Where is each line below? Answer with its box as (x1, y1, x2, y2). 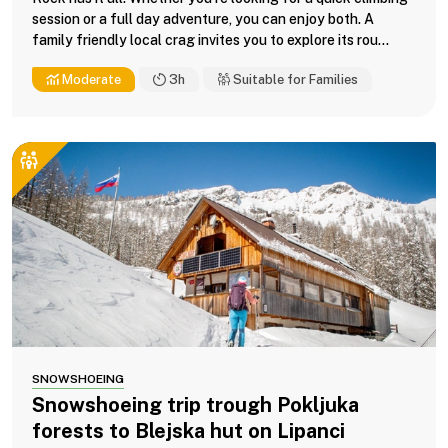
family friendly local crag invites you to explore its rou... (32, 31, 389, 48)
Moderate (59, 71, 121, 87)
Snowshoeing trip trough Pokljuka (32, 392, 359, 417)
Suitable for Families (230, 71, 358, 87)
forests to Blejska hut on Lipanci (32, 418, 345, 443)
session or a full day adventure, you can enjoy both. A (32, 10, 374, 27)
